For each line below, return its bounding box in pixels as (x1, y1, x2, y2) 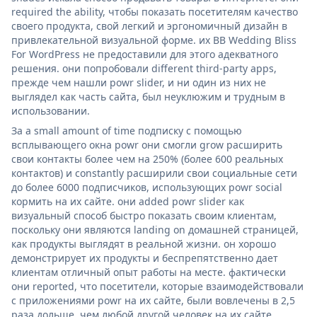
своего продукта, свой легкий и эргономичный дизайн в (11, 18, 287, 33)
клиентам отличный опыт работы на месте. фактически (11, 265, 286, 279)
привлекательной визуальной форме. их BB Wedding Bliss (11, 33, 296, 47)
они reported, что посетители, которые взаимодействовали (11, 279, 304, 293)
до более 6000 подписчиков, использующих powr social (11, 180, 282, 194)
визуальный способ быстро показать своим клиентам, (11, 208, 277, 222)
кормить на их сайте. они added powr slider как (11, 194, 244, 208)
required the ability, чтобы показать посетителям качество (11, 4, 298, 18)
